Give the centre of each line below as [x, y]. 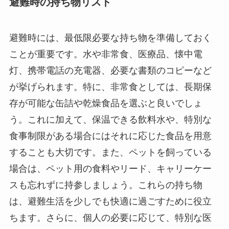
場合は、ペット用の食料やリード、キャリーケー [110, 168]
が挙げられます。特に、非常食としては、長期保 [110, 87]
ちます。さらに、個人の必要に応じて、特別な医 [110, 217]
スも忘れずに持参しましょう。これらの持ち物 [106, 185]
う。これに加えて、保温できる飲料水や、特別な [110, 119]
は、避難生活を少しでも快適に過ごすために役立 [110, 201]
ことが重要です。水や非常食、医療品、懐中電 [106, 54]
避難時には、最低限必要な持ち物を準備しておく [110, 38]
